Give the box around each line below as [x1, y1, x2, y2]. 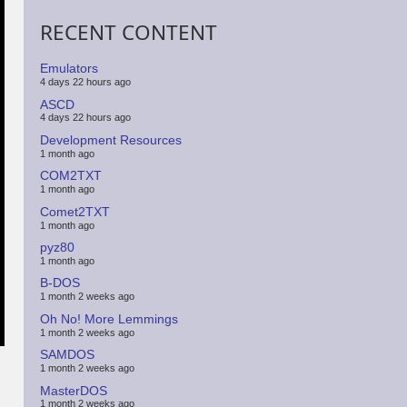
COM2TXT [40, 168, 103, 184]
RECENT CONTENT [40, 18, 218, 47]
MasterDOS [40, 382, 108, 398]
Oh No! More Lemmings [40, 311, 179, 326]
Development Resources [40, 132, 183, 147]
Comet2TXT [40, 203, 111, 219]
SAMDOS [40, 347, 95, 362]
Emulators [40, 61, 99, 76]
